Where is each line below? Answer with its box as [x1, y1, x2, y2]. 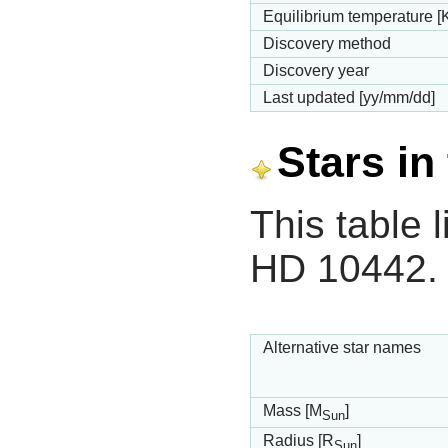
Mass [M [263, 402, 322, 420]
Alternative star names [263, 339, 421, 357]
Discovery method [263, 35, 391, 53]
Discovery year [263, 62, 369, 80]
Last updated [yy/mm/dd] [263, 89, 435, 107]
